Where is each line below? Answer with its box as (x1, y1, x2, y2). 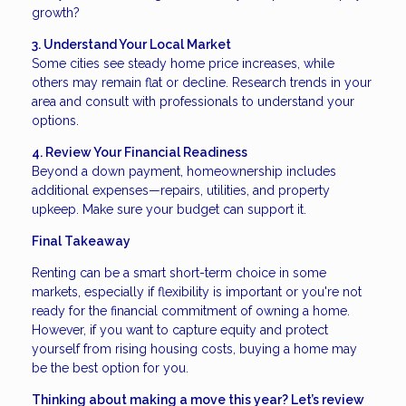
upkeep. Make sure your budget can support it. (32, 202, 306, 217)
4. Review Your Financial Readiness (32, 145, 247, 160)
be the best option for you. (32, 361, 188, 376)
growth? (32, 5, 80, 21)
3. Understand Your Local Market (32, 37, 231, 53)
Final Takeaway (32, 234, 130, 249)
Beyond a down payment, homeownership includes (32, 164, 336, 179)
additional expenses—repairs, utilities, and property (32, 183, 330, 198)
